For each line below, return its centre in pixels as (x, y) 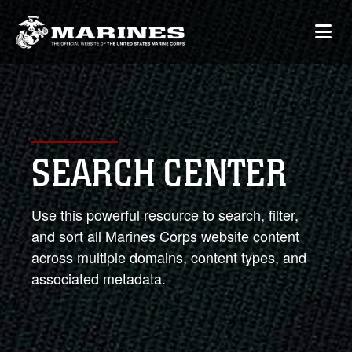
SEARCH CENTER (159, 174)
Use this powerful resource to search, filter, (165, 214)
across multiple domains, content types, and (169, 257)
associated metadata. (99, 278)
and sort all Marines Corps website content (165, 236)
